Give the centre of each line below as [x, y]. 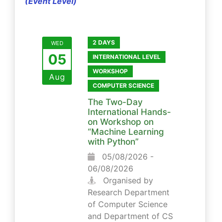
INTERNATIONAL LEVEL [127, 56]
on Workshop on [121, 121]
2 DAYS [104, 42]
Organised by [127, 180]
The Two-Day [115, 102]
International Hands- [129, 111]
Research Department [129, 192]
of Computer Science [128, 204]
